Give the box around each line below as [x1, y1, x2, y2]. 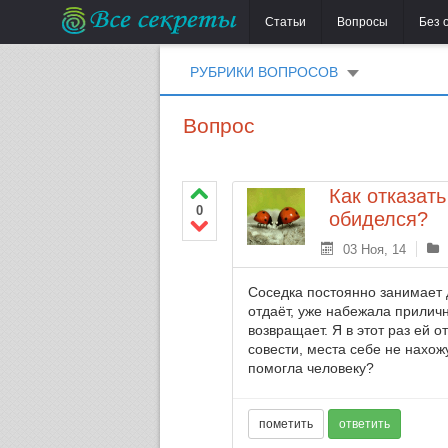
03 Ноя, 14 [343, 242, 406, 257]
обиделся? [329, 208, 428, 230]
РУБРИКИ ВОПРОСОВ [190, 64, 338, 80]
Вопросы [337, 15, 388, 29]
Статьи [265, 15, 306, 29]
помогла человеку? [248, 360, 374, 376]
